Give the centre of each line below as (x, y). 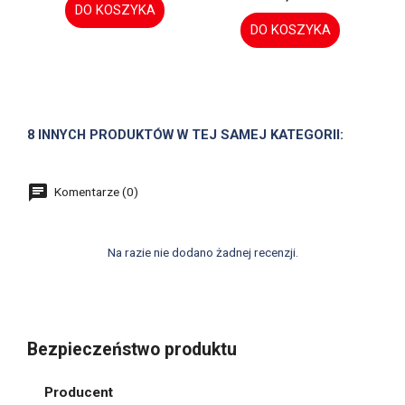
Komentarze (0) (95, 191)
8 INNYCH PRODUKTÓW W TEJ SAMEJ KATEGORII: (185, 134)
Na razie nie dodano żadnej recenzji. (202, 252)
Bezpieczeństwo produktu (132, 349)
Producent (78, 392)
